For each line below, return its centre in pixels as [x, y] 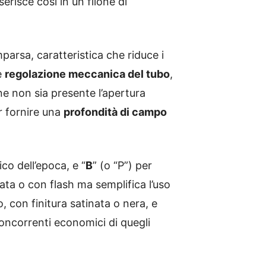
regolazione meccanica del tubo [87, 74]
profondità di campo [115, 112]
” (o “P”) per [122, 165]
